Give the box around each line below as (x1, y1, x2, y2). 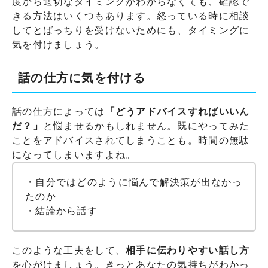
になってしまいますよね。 (12, 149, 136, 160)
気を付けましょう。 (12, 39, 105, 50)
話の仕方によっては (12, 106, 105, 117)
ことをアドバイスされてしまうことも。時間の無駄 (12, 135, 250, 145)
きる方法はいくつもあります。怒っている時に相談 (12, 10, 250, 21)
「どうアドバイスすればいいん (105, 106, 250, 117)
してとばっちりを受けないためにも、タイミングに (12, 25, 250, 35)
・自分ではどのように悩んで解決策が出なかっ (25, 176, 242, 187)
